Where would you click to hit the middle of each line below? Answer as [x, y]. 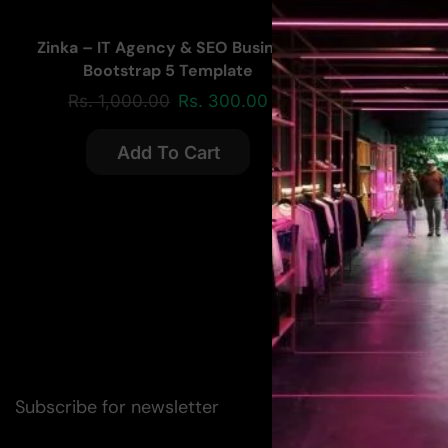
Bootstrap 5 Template [168, 70]
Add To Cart [168, 152]
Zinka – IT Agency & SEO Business [168, 47]
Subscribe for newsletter [117, 407]
